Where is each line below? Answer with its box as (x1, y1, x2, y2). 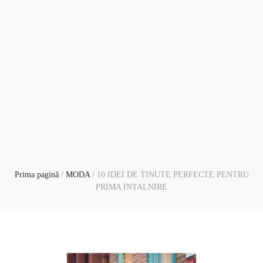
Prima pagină (14, 170, 59, 179)
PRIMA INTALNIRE (96, 183, 167, 191)
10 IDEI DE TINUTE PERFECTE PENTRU (96, 170, 249, 179)
